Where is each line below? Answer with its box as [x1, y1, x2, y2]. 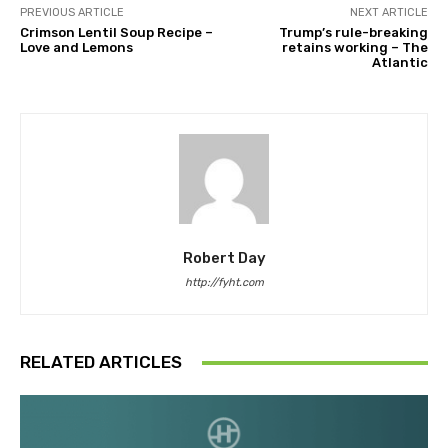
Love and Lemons [20, 40, 133, 56]
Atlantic [371, 55, 428, 71]
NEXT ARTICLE [349, 6, 428, 20]
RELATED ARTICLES [20, 352, 182, 373]
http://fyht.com [184, 276, 264, 290]
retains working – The [281, 40, 428, 56]
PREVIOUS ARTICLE [20, 6, 124, 20]
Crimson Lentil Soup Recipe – [20, 25, 213, 41]
